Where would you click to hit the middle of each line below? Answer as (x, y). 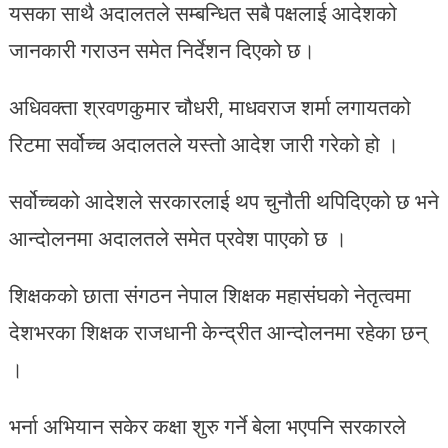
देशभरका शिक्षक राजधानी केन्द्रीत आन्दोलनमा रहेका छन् (217, 331)
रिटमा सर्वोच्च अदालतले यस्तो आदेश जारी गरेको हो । (203, 143)
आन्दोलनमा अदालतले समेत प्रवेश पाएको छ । (177, 237)
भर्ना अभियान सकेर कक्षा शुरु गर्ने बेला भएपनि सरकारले (207, 425)
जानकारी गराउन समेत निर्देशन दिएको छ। (161, 49)
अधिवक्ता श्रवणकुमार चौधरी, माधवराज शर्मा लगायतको (209, 106)
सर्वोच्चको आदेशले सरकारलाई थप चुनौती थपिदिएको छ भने (223, 200)
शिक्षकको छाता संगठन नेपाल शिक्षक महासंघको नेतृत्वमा (209, 294)
